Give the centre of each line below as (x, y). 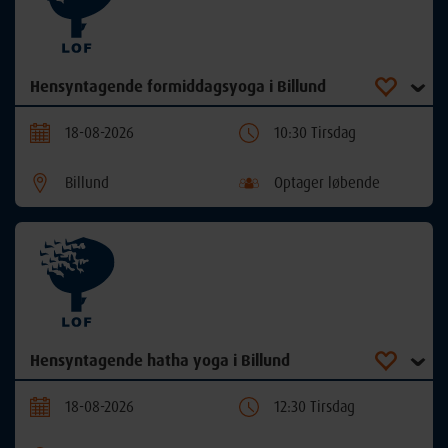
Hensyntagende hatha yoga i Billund (160, 360)
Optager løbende (327, 183)
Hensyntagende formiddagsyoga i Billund (178, 86)
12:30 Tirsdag (314, 407)
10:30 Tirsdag (315, 133)
